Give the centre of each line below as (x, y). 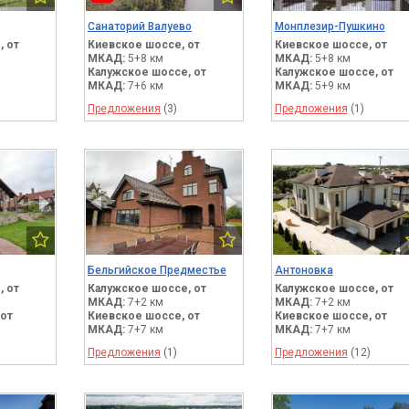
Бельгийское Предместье (157, 271)
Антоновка (304, 271)
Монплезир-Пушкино (330, 27)
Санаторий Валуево (139, 27)
